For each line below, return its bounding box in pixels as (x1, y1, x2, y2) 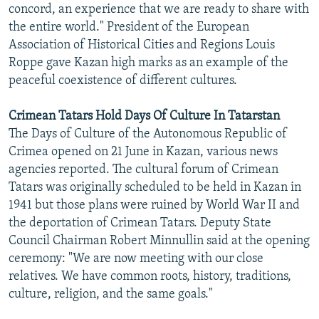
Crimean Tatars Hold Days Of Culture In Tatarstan (9, 109, 280, 123)
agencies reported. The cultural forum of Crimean (9, 162, 278, 177)
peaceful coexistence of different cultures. (9, 73, 237, 88)
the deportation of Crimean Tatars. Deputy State (9, 216, 271, 230)
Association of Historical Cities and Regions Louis (9, 38, 275, 52)
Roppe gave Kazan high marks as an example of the (9, 56, 288, 70)
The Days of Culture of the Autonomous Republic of (9, 127, 287, 141)
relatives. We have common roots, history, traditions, (9, 269, 291, 283)
